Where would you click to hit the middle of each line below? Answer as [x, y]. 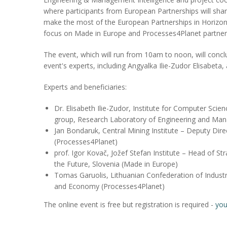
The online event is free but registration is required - [129, 204]
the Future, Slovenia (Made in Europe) [116, 164]
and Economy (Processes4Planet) [109, 186]
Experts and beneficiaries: [85, 87]
